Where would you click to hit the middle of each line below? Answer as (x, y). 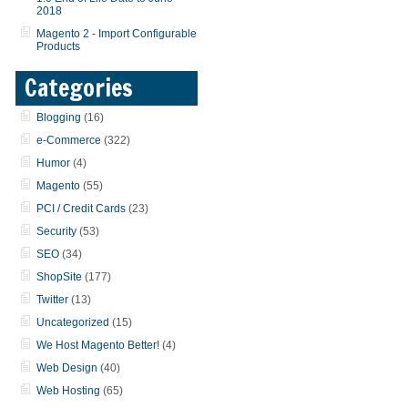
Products (59, 46)
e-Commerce (69, 140)
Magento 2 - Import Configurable (117, 34)
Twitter (53, 300)
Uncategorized (73, 322)
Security (57, 231)
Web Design (67, 368)
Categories (79, 88)
